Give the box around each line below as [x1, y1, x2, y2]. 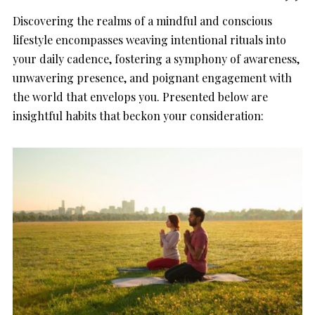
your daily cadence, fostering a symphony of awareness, [13, 51, 300, 67]
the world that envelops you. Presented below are [13, 89, 268, 105]
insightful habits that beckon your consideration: [13, 108, 264, 124]
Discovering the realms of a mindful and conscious [13, 13, 272, 29]
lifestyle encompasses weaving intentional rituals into [13, 32, 286, 48]
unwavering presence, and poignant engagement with [13, 70, 292, 86]
